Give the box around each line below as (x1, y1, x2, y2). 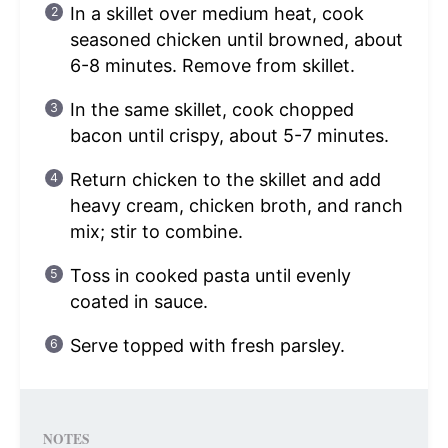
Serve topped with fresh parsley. (69, 334, 345, 356)
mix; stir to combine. (69, 220, 243, 242)
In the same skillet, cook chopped (69, 98, 354, 120)
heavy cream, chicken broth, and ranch (69, 194, 403, 216)
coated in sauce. (69, 290, 208, 312)
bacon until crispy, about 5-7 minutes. (69, 124, 389, 146)
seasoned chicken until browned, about (69, 28, 403, 50)
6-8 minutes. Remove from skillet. (69, 54, 355, 76)
